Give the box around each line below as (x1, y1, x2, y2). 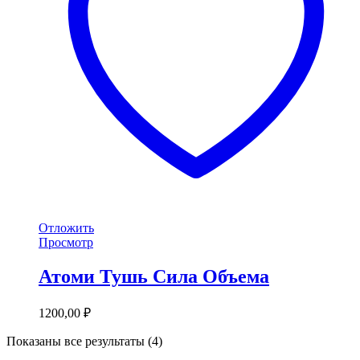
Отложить (39, 221, 94, 235)
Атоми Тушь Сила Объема (39, 266, 269, 288)
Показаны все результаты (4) (6, 334, 162, 349)
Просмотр (39, 235, 93, 250)
